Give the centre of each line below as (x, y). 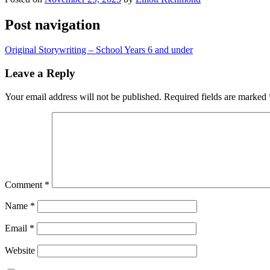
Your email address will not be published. (83, 96)
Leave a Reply (40, 74)
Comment (25, 184)
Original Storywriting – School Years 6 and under (99, 50)
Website (20, 250)
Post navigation (52, 24)
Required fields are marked (216, 96)
